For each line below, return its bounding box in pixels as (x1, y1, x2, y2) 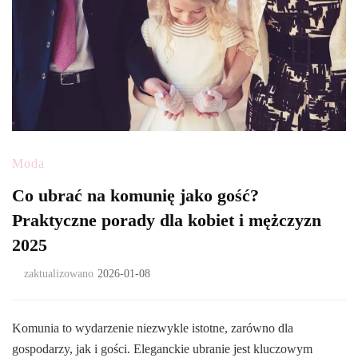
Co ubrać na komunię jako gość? (12, 185, 259, 206)
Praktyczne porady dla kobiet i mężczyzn (12, 210, 321, 231)
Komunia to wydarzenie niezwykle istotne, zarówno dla (12, 321, 293, 336)
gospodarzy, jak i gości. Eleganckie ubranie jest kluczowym (12, 342, 312, 356)
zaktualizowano (24, 268, 93, 280)
